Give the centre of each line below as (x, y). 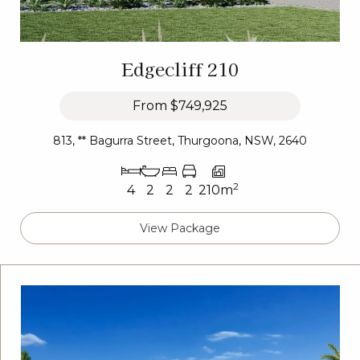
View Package (180, 229)
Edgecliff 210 (180, 69)
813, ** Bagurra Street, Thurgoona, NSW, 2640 (180, 141)
